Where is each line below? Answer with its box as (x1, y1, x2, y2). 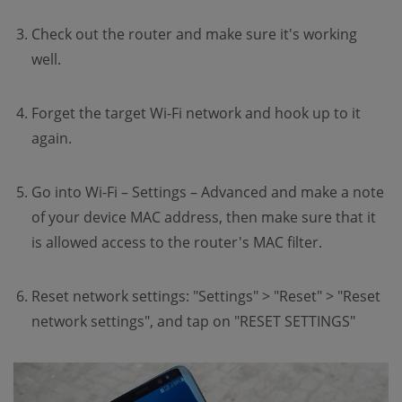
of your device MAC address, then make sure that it (31, 207, 376, 227)
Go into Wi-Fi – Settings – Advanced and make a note (31, 182, 384, 202)
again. (31, 128, 72, 148)
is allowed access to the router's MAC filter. (31, 232, 322, 252)
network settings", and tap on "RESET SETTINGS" (31, 311, 355, 331)
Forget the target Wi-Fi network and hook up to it (31, 103, 361, 123)
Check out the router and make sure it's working (31, 24, 357, 44)
